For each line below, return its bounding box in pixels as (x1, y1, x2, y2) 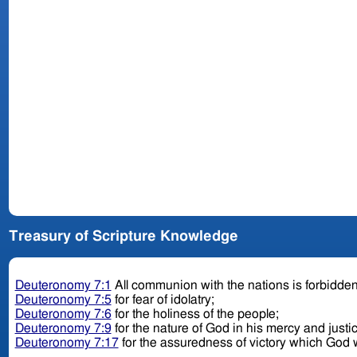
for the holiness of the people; (111, 308, 282, 321)
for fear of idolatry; (111, 293, 218, 307)
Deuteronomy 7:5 (14, 293, 112, 307)
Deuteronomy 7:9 (14, 322, 112, 335)
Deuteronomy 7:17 (14, 336, 119, 350)
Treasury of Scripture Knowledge (8, 229, 238, 245)
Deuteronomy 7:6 (14, 308, 112, 321)
